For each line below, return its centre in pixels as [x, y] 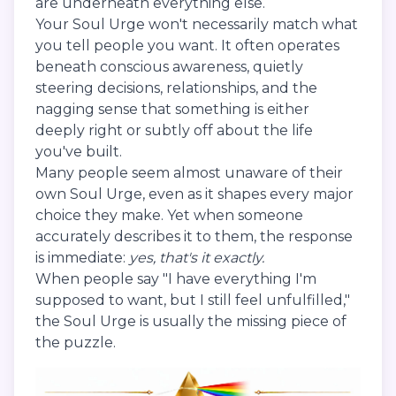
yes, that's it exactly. [197, 258]
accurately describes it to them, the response [194, 237]
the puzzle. [76, 343]
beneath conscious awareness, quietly [169, 67]
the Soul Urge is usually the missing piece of [191, 322]
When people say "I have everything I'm [176, 279]
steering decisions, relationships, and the [176, 88]
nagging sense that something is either [172, 110]
